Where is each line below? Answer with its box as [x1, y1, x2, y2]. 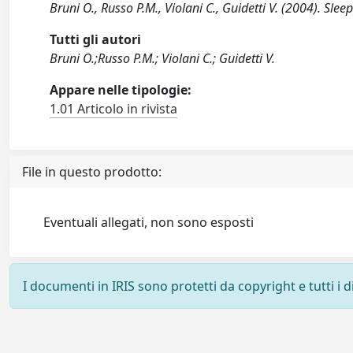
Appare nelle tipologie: [50, 81, 192, 98]
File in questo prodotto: [22, 163, 162, 180]
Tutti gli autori [50, 31, 142, 48]
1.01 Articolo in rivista [50, 100, 178, 117]
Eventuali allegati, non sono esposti [43, 214, 255, 231]
